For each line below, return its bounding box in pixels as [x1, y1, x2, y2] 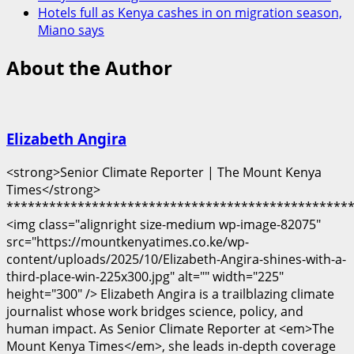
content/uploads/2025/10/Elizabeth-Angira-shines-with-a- [6, 250, 346, 268]
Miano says [38, 21, 104, 40]
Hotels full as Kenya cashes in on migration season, [38, 4, 342, 22]
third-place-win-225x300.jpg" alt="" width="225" [6, 267, 284, 285]
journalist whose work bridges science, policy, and [6, 302, 303, 320]
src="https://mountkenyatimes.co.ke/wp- [6, 232, 249, 250]
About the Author [6, 55, 172, 81]
